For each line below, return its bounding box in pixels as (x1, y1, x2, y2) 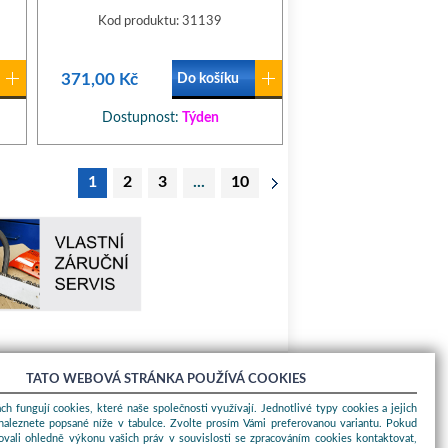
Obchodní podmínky (39, 418, 150, 430)
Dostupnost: (101, 111, 179, 125)
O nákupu (39, 392, 110, 408)
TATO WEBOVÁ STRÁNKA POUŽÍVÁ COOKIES (25, 373, 306, 387)
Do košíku (177, 72, 239, 86)
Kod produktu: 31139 (98, 15, 222, 28)
